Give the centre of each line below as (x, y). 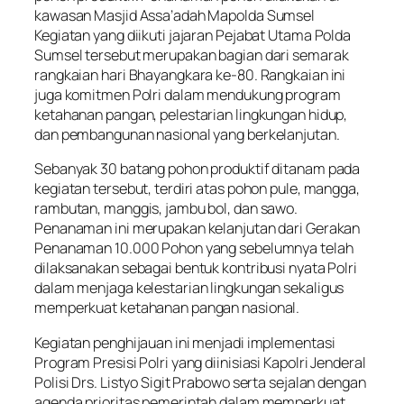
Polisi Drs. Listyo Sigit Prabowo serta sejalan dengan (200, 382)
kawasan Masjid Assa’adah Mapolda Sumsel (175, 16)
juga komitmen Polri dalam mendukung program (188, 95)
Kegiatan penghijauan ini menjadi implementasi (185, 342)
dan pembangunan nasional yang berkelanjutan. (187, 135)
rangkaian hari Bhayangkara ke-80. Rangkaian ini (190, 75)
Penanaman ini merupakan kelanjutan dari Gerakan (197, 229)
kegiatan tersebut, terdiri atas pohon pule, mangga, (197, 189)
